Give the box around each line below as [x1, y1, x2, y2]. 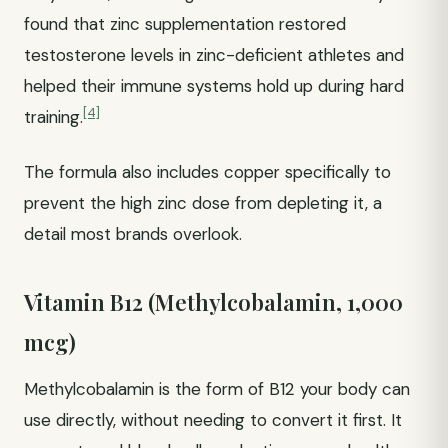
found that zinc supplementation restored [24, 13, 346, 35]
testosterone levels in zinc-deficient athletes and [24, 44, 404, 66]
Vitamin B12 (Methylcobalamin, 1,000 [24, 287, 403, 317]
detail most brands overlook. [24, 223, 242, 245]
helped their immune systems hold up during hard [24, 75, 404, 97]
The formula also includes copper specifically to [24, 161, 391, 183]
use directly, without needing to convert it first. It [24, 409, 402, 431]
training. [24, 106, 83, 128]
